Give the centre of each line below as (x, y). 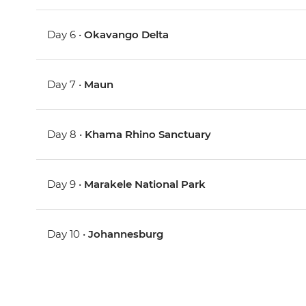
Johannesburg (126, 234)
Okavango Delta (127, 34)
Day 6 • (66, 34)
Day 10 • (68, 234)
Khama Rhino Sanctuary (148, 134)
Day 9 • (66, 184)
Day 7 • (66, 84)
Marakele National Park (145, 184)
